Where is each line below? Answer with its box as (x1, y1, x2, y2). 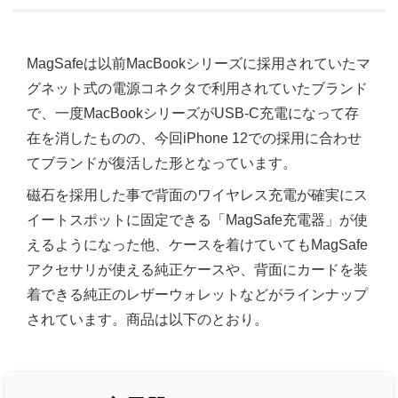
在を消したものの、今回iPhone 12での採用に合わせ (27, 131, 362, 147)
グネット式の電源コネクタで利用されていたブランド (27, 81, 368, 97)
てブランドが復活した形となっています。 (27, 155, 297, 171)
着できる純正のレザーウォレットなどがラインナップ (27, 287, 368, 303)
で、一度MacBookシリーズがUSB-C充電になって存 (27, 106, 359, 122)
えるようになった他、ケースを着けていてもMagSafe (27, 237, 368, 253)
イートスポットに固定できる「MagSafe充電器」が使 (27, 212, 368, 228)
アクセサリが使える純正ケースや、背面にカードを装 (27, 262, 368, 278)
